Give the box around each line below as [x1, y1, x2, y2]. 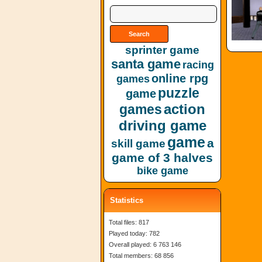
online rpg [151, 72, 208, 85]
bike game [136, 165, 188, 177]
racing [182, 59, 214, 71]
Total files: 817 [109, 219, 149, 226]
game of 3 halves [112, 151, 213, 164]
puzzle [157, 85, 199, 101]
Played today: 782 [109, 230, 160, 237]
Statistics [110, 196, 143, 205]
